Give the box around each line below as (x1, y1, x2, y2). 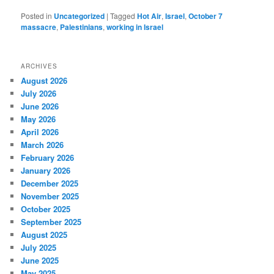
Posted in (21, 10, 53, 21)
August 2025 (21, 228, 68, 240)
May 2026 (21, 113, 56, 125)
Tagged (110, 10, 136, 21)
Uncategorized (54, 10, 105, 21)
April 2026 (21, 125, 59, 138)
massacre (21, 21, 57, 32)
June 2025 (21, 254, 59, 266)
